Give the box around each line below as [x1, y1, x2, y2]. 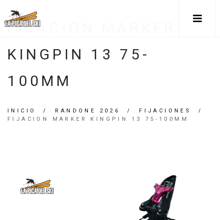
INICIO [7, 108, 36, 114]
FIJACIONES [139, 108, 192, 114]
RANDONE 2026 [55, 108, 120, 114]
